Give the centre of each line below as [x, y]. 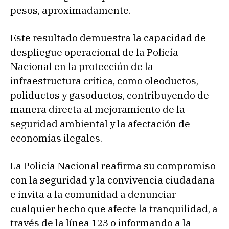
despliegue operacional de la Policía [94, 52]
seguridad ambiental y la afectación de [100, 124]
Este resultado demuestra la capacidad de [108, 38]
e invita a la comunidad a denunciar [93, 194]
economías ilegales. [56, 138]
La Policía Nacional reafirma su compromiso [113, 166]
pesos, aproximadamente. [71, 10]
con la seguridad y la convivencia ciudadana [112, 180]
